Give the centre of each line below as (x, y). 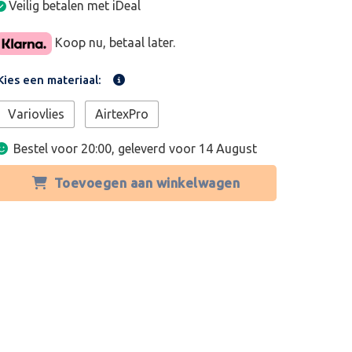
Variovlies (37, 114)
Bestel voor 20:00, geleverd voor (106, 148)
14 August (228, 148)
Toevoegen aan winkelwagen (147, 183)
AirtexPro (122, 114)
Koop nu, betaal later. (113, 42)
